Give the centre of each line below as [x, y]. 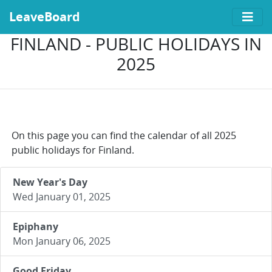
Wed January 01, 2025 [62, 197]
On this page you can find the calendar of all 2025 [124, 135]
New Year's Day [50, 182]
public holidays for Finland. [73, 150]
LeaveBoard [45, 17]
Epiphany [36, 226]
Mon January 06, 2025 [62, 241]
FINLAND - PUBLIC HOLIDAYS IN [136, 44]
